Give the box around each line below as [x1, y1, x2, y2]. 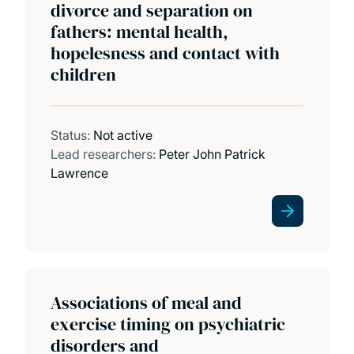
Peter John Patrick [159, 145, 265, 162]
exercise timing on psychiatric [51, 311, 285, 336]
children [51, 62, 116, 86]
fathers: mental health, [51, 19, 228, 43]
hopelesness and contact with [51, 40, 280, 65]
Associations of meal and [51, 290, 242, 314]
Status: [51, 126, 93, 143]
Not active [93, 126, 153, 143]
